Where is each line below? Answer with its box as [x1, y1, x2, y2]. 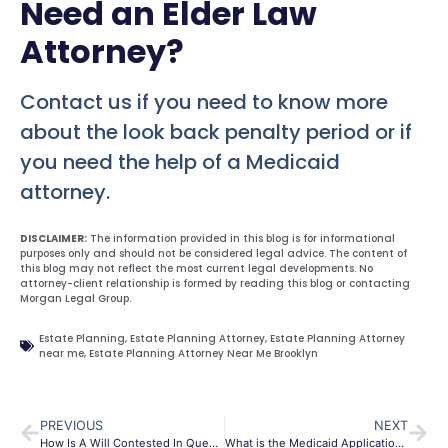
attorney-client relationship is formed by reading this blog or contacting [20, 276, 410, 292]
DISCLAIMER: [20, 231, 87, 247]
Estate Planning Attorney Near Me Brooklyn [89, 345, 318, 361]
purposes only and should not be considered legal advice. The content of [20, 246, 407, 262]
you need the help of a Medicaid [20, 148, 340, 177]
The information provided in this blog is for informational [87, 231, 395, 247]
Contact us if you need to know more [20, 88, 388, 117]
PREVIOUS [40, 417, 103, 433]
